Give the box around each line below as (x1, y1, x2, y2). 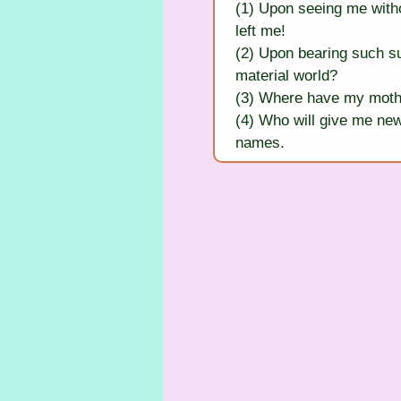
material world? (235, 66, 337, 84)
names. (235, 133, 285, 151)
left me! (235, 21, 286, 39)
